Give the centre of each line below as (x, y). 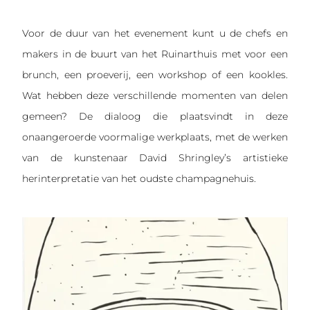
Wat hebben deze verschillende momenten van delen (155, 96)
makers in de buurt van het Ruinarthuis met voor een (155, 54)
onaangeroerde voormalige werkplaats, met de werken (155, 137)
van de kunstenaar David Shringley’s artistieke (155, 158)
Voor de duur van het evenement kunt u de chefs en (155, 34)
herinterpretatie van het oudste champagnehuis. (139, 179)
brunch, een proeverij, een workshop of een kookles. (155, 75)
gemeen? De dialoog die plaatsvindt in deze (155, 117)
